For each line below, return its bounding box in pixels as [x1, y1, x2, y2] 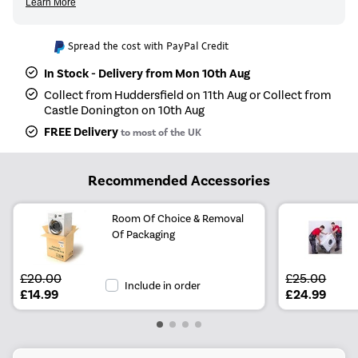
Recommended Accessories [88, 172, 270, 190]
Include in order [125, 278, 201, 292]
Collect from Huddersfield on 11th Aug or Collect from [44, 88, 332, 103]
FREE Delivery [44, 125, 119, 140]
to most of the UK [118, 126, 202, 140]
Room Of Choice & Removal [112, 212, 245, 225]
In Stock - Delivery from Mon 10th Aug [44, 66, 251, 82]
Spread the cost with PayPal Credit [68, 39, 229, 54]
